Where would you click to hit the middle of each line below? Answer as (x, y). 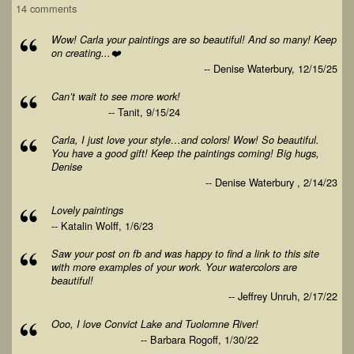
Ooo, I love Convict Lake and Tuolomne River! (155, 324)
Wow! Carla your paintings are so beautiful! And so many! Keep (194, 40)
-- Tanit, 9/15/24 (144, 112)
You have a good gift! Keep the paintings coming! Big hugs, (185, 153)
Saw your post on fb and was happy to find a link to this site (185, 254)
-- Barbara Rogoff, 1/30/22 (200, 339)
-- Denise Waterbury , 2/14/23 (271, 182)
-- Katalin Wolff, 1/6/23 (102, 226)
